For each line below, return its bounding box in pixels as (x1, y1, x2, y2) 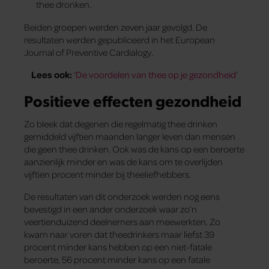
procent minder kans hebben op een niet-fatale (24, 241, 212, 253)
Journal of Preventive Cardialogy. (24, 46, 153, 59)
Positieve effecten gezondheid (24, 90, 241, 111)
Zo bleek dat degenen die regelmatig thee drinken (24, 118, 217, 130)
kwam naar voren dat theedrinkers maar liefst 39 (24, 228, 214, 241)
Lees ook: (31, 68, 72, 81)
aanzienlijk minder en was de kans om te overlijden (24, 156, 223, 168)
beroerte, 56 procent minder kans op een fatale (24, 253, 210, 266)
